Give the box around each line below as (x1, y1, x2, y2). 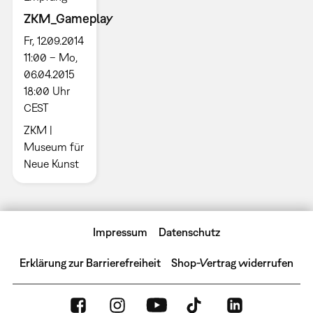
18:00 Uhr (23, 85, 70, 98)
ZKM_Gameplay (23, 11, 113, 27)
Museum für (23, 140, 84, 154)
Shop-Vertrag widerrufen (171, 256, 294, 270)
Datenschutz (158, 226, 220, 239)
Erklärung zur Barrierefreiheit (19, 256, 161, 270)
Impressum (93, 226, 148, 239)
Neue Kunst (23, 157, 79, 170)
